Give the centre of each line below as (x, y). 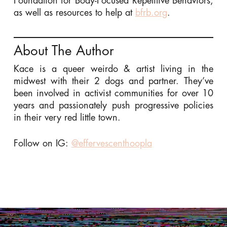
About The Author (64, 51)
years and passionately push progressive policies (113, 105)
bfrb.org (151, 12)
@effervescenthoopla (111, 143)
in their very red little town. (67, 117)
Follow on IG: (42, 143)
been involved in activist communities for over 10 (113, 93)
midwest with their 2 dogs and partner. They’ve (113, 81)
